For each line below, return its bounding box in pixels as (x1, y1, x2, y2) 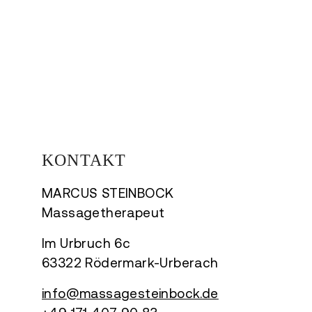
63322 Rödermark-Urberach (42, 255, 219, 270)
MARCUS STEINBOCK (42, 185, 174, 201)
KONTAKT (42, 151, 127, 169)
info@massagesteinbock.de (42, 286, 219, 301)
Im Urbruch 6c (42, 235, 131, 251)
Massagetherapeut (42, 205, 165, 220)
